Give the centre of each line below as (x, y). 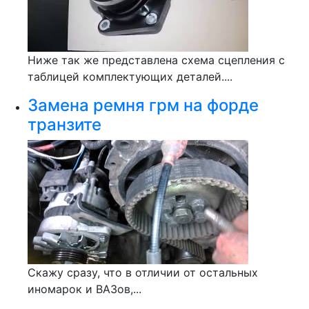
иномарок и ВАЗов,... (84, 289)
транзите (64, 124)
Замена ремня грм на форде (143, 105)
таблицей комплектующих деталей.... (130, 77)
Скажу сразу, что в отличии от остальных (143, 272)
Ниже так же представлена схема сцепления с (156, 60)
